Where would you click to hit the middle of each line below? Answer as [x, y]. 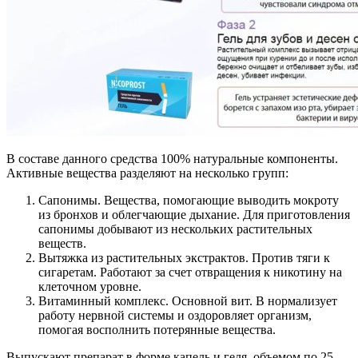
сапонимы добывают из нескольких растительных [175, 229]
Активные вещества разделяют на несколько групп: [147, 173]
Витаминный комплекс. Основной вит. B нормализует [188, 301]
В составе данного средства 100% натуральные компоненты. [172, 159]
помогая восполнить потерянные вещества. [157, 330]
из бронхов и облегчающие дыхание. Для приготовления [194, 215]
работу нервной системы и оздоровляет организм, [175, 316]
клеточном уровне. [90, 287]
